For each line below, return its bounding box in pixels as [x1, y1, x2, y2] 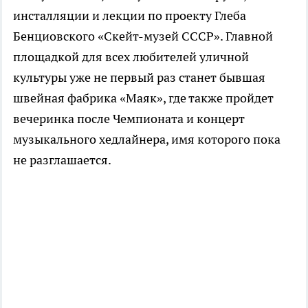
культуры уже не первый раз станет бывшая [13, 69, 265, 86]
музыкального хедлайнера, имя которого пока [13, 131, 280, 148]
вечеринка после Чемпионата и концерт [13, 111, 245, 127]
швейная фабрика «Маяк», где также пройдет [13, 90, 274, 107]
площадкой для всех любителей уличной [13, 49, 249, 65]
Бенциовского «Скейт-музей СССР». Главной [13, 28, 273, 45]
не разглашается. [13, 152, 111, 168]
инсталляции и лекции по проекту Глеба [13, 8, 246, 24]
